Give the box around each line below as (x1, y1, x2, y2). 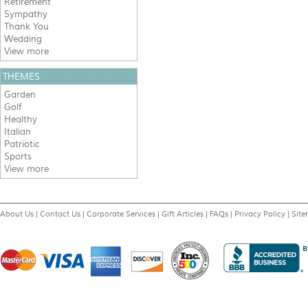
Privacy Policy (234, 210, 285, 218)
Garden (4, 89, 36, 100)
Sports (4, 151, 32, 162)
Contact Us (40, 210, 80, 218)
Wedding (4, 34, 42, 44)
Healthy (4, 114, 37, 124)
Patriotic (4, 139, 40, 149)
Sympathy (4, 9, 47, 19)
